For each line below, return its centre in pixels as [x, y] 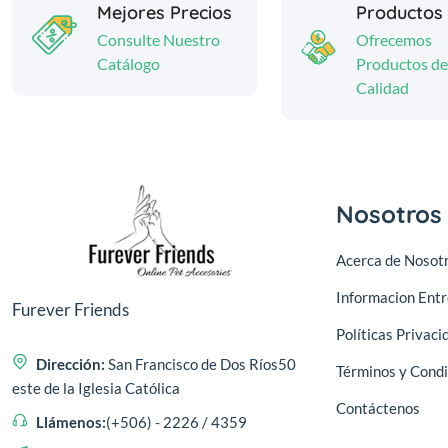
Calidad [382, 87]
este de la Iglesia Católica [96, 387]
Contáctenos [378, 407]
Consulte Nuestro [158, 39]
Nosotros [389, 213]
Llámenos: [71, 421]
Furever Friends [70, 309]
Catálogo [128, 63]
